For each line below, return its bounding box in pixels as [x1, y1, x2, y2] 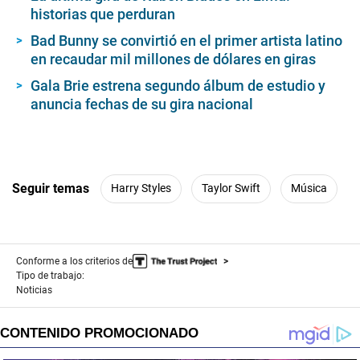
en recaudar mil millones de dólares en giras [31, 50, 316, 67]
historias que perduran [31, 5, 175, 22]
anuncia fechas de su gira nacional [31, 95, 253, 112]
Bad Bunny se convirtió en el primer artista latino [31, 31, 342, 49]
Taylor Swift [202, 182, 260, 195]
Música [291, 182, 327, 195]
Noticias [16, 284, 52, 296]
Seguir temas [12, 181, 89, 197]
